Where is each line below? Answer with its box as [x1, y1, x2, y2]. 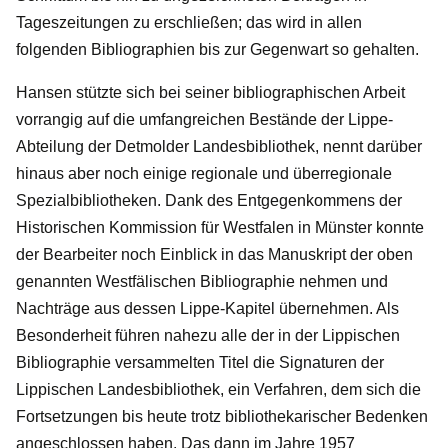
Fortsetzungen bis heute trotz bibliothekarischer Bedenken [16, 407, 428, 425]
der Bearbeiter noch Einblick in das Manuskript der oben [16, 245, 413, 263]
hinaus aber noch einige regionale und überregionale [16, 164, 392, 182]
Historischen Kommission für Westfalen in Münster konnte [16, 218, 424, 236]
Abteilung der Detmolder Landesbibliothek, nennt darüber [16, 137, 422, 155]
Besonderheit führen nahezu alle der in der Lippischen [16, 326, 400, 344]
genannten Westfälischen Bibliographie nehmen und [16, 272, 388, 290]
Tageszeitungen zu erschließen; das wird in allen [16, 13, 362, 31]
